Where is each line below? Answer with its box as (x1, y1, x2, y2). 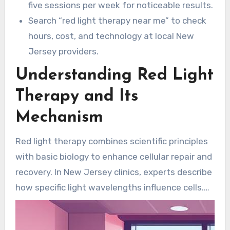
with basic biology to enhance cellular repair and (15, 151, 212, 162)
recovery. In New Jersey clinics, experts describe (15, 167, 212, 178)
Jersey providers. (28, 46, 99, 56)
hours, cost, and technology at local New (28, 30, 195, 41)
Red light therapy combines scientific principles (15, 136, 208, 147)
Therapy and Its (15, 88, 138, 105)
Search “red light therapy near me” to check (28, 15, 207, 26)
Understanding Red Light (15, 67, 214, 84)
